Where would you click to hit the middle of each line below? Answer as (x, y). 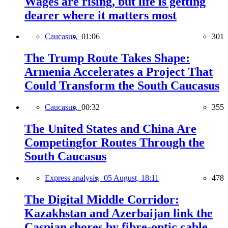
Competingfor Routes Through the (115, 143)
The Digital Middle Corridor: (102, 199)
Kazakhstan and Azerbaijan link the (119, 213)
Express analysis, (74, 178)
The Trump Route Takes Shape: (107, 58)
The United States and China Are (110, 129)
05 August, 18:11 (131, 178)
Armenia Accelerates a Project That (119, 72)
